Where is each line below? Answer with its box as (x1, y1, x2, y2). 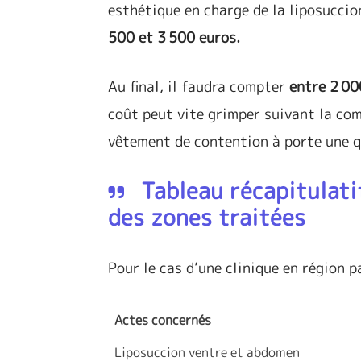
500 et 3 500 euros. (108, 27, 241, 48)
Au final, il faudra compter (108, 77, 290, 97)
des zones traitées (108, 201, 306, 233)
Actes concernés (114, 311, 212, 329)
